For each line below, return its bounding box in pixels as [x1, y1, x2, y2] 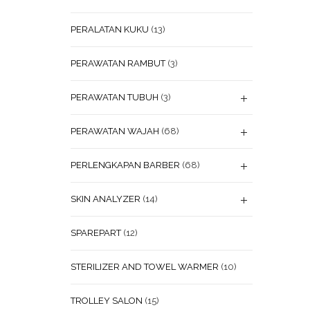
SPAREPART [71, 228, 121, 238]
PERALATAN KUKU [71, 24, 149, 35]
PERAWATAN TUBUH [71, 92, 158, 102]
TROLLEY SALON [71, 295, 143, 306]
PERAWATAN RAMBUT [71, 58, 165, 69]
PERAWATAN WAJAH [71, 126, 159, 136]
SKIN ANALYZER [71, 194, 140, 204]
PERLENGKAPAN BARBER [71, 160, 180, 170]
